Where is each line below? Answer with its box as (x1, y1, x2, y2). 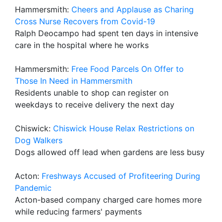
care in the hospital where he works (15, 40, 149, 50)
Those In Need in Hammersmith (15, 76, 132, 86)
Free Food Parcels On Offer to (71, 64, 184, 74)
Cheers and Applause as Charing (71, 4, 194, 14)
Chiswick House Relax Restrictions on (53, 123, 194, 133)
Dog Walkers (15, 135, 62, 145)
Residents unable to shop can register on (15, 88, 168, 98)
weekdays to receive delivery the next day (15, 100, 174, 110)
